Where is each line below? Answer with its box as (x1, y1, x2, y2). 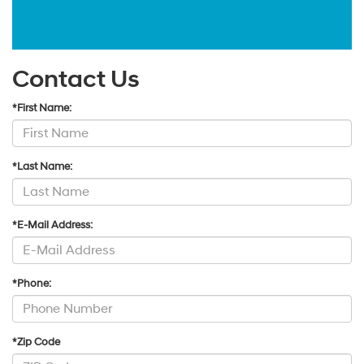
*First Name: (12, 101, 71, 115)
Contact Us (12, 63, 140, 94)
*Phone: (12, 276, 51, 290)
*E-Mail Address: (12, 218, 93, 232)
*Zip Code (12, 335, 60, 349)
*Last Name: (12, 159, 72, 173)
